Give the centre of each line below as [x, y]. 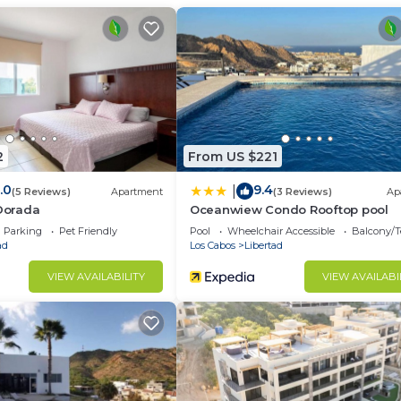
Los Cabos [213, 246]
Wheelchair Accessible [281, 231]
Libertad [264, 246]
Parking [22, 231]
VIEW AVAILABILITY [96, 277]
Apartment [137, 191]
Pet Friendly [88, 231]
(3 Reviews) [303, 191]
